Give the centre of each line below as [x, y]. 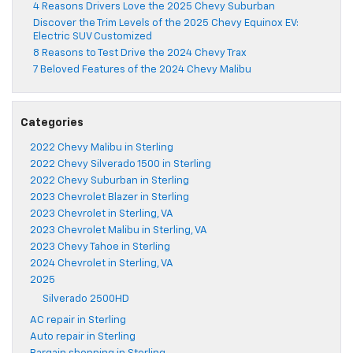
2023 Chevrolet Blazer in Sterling [110, 198]
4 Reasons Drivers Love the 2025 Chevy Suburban [154, 7]
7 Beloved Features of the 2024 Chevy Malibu [142, 70]
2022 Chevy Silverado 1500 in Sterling [121, 165]
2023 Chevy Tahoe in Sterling [100, 247]
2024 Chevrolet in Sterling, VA [102, 264]
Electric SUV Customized [93, 37]
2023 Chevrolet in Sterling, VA [102, 214]
